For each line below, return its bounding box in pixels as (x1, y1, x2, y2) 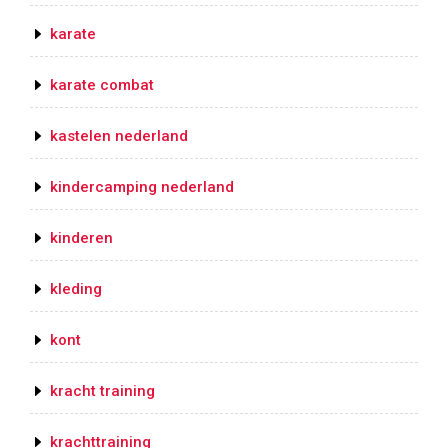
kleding (50, 280, 102, 299)
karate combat (50, 76, 154, 95)
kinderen (50, 229, 113, 248)
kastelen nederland (50, 127, 188, 146)
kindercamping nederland (50, 178, 234, 197)
